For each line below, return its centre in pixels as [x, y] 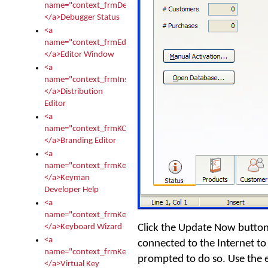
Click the [158, 228]
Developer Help [71, 190]
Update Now [207, 228]
